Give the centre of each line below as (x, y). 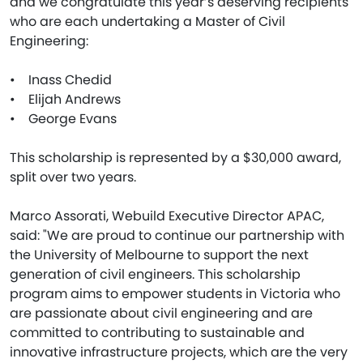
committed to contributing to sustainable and (157, 332)
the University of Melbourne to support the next (159, 254)
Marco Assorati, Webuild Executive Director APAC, (167, 216)
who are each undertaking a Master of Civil (147, 21)
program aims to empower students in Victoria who (175, 293)
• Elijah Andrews (65, 99)
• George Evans (63, 118)
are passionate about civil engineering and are (161, 313)
